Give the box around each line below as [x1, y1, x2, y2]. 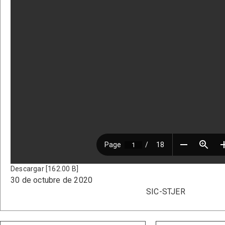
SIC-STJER [146, 187, 185, 197]
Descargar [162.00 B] [11, 165, 78, 173]
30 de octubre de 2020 [11, 175, 93, 185]
